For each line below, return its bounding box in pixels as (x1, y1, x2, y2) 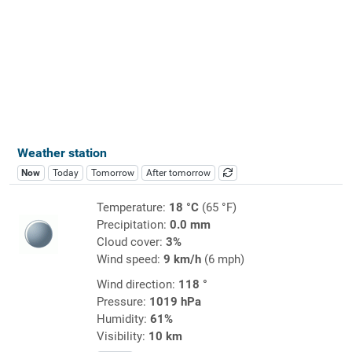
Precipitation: (96, 217, 170, 232)
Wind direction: (96, 277, 178, 291)
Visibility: (96, 328, 148, 343)
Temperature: (96, 200, 169, 214)
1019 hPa (148, 294, 201, 309)
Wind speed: (96, 251, 163, 266)
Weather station (16, 145, 107, 160)
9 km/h (163, 251, 201, 266)
